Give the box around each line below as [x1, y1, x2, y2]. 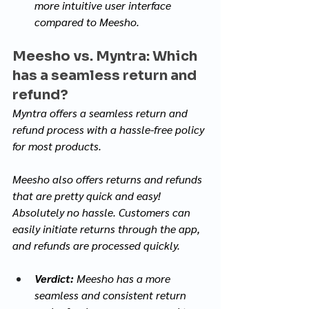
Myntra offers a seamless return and [12, 105, 190, 120]
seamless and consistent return [34, 287, 189, 302]
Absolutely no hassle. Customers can [12, 204, 193, 219]
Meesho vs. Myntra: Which [12, 47, 200, 65]
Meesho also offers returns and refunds [12, 171, 205, 186]
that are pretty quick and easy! [12, 188, 163, 203]
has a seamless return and [12, 66, 199, 84]
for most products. [12, 138, 104, 153]
